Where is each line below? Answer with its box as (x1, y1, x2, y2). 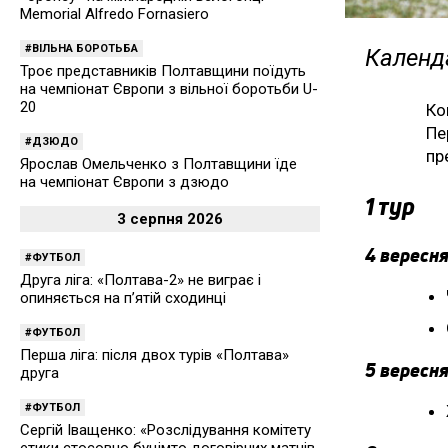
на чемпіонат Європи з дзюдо (20, 172, 229, 191)
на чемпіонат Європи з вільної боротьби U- (20, 79, 318, 98)
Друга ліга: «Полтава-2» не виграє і (20, 270, 261, 289)
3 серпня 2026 (117, 209, 223, 228)
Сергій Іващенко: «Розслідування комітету (20, 420, 311, 439)
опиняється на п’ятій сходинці (20, 288, 226, 307)
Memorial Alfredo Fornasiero (20, 4, 209, 23)
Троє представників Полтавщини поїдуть (20, 61, 306, 80)
